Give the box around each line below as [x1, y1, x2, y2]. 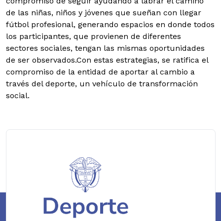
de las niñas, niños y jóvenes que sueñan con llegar [6, 7, 201, 17]
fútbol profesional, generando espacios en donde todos [6, 19, 215, 29]
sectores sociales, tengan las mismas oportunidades [6, 43, 205, 53]
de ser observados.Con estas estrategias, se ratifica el [6, 55, 208, 65]
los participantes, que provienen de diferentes [6, 31, 181, 41]
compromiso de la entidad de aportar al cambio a [6, 67, 195, 76]
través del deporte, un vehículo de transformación [6, 78, 198, 88]
